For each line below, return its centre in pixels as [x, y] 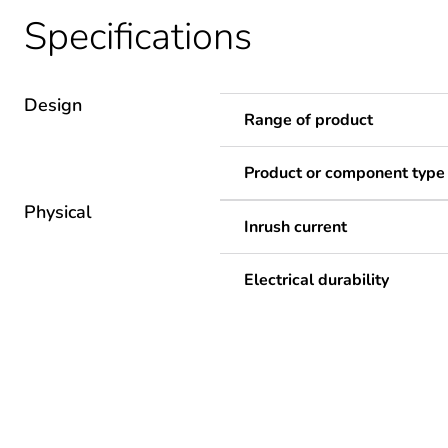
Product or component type [344, 172]
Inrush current [295, 226]
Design [53, 104]
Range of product [308, 119]
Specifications [138, 36]
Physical [58, 211]
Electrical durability [316, 279]
